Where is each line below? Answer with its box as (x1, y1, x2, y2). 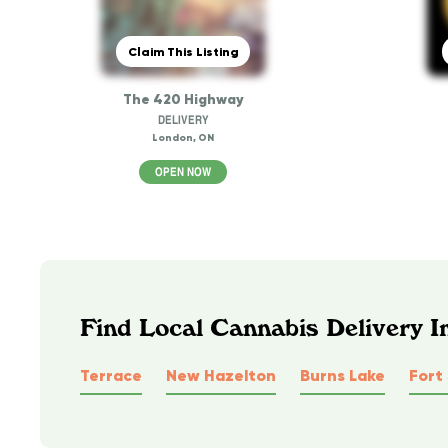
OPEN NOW (155, 164, 211, 180)
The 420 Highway (122, 90, 244, 108)
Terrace (80, 364, 142, 385)
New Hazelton (166, 364, 276, 385)
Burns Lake (300, 364, 385, 385)
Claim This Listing (127, 44, 239, 59)
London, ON (152, 131, 214, 144)
